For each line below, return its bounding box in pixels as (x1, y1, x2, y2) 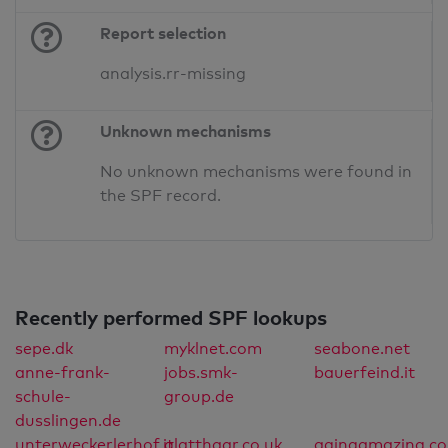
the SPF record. (100, 186, 222, 206)
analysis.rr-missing (100, 64, 247, 84)
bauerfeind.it (313, 363, 415, 383)
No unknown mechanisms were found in (100, 162, 413, 182)
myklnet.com (164, 339, 263, 359)
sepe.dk (15, 339, 73, 359)
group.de (164, 387, 235, 407)
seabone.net (313, 339, 410, 359)
